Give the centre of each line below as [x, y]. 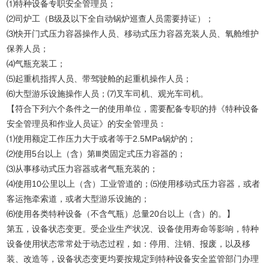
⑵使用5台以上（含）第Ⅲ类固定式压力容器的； [96, 154]
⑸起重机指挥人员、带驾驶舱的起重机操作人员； [99, 79]
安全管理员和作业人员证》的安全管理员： [87, 124]
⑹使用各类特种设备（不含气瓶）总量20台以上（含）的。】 [121, 214]
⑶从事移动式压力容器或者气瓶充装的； [83, 169]
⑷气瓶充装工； [36, 64]
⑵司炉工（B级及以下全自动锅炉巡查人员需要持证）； [110, 19]
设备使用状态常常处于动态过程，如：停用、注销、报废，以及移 [129, 244]
